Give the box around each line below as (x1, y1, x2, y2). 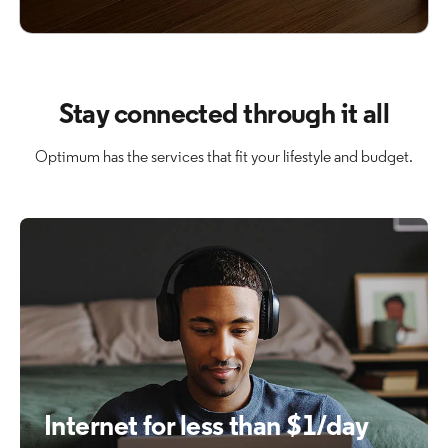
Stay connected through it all (58, 102, 390, 130)
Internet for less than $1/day (44, 414, 369, 443)
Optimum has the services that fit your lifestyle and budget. (35, 150, 413, 166)
